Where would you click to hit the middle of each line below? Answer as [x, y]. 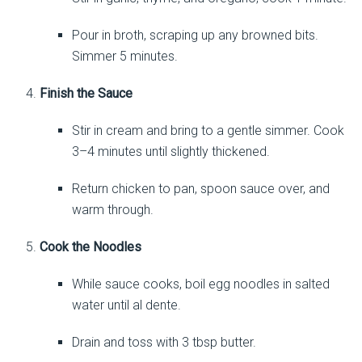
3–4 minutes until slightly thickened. [170, 152]
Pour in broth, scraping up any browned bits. [195, 36]
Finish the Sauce [86, 94]
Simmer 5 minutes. [124, 57]
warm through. [112, 210]
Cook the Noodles [90, 247]
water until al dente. [126, 305]
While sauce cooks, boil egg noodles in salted [200, 284]
